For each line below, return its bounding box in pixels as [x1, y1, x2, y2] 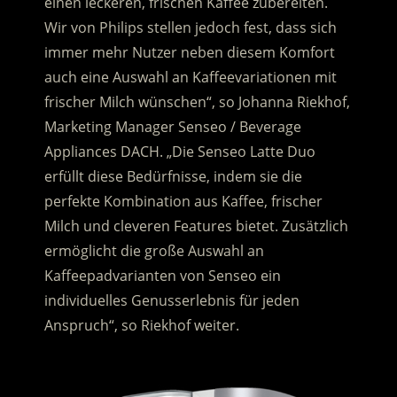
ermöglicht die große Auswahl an [43, 241, 264, 261]
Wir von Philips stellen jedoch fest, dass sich [43, 18, 337, 38]
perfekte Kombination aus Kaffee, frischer [43, 191, 323, 212]
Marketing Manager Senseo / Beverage [43, 117, 301, 137]
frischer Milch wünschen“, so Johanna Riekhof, [43, 92, 350, 113]
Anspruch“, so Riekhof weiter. [43, 315, 239, 336]
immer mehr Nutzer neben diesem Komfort [43, 43, 335, 63]
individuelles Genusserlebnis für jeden [43, 291, 300, 311]
